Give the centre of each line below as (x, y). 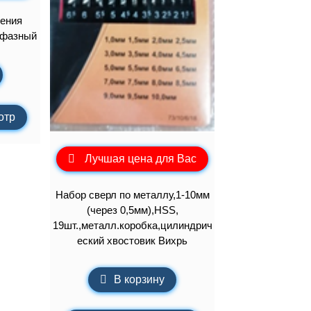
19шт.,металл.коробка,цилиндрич (132, 225)
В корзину (140, 280)
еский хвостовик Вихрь (133, 240)
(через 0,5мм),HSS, (132, 210)
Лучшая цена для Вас (141, 159)
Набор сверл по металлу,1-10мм (132, 194)
